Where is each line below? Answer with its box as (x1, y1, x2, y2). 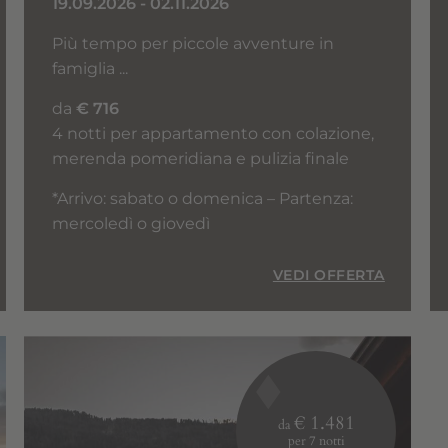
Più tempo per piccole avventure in (51, 33, 334, 53)
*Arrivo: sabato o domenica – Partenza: (51, 188, 353, 208)
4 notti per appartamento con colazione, (51, 123, 374, 143)
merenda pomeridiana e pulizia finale (51, 148, 349, 168)
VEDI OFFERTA (272, 265, 385, 284)
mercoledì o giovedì (51, 213, 210, 233)
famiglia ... (51, 58, 128, 78)
